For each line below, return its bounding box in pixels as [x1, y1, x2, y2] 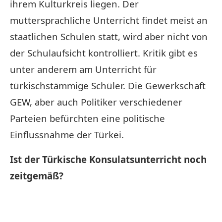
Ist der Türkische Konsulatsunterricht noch [10, 153, 207, 166]
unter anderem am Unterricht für [10, 62, 157, 75]
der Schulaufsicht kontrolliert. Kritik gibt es [10, 46, 198, 59]
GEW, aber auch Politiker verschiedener [10, 95, 182, 108]
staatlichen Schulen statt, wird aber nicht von [10, 30, 208, 43]
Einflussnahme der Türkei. [10, 128, 124, 141]
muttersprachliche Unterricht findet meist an [10, 13, 208, 26]
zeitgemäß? [10, 169, 63, 182]
